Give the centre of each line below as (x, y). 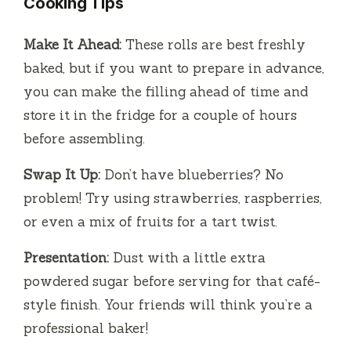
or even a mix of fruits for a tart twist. (150, 222)
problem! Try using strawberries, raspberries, (173, 199)
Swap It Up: (62, 175)
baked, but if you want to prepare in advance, (174, 69)
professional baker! (86, 329)
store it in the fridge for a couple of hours (160, 116)
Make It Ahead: (72, 45)
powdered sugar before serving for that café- (172, 282)
